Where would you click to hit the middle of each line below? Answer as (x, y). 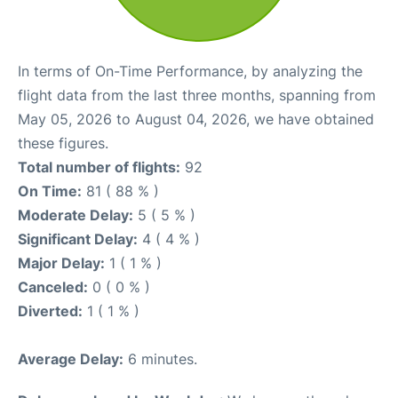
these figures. (63, 143)
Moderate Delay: (76, 215)
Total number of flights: (99, 167)
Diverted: (50, 311)
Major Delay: (61, 263)
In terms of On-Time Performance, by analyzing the (190, 71)
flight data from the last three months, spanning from (197, 95)
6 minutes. (160, 359)
